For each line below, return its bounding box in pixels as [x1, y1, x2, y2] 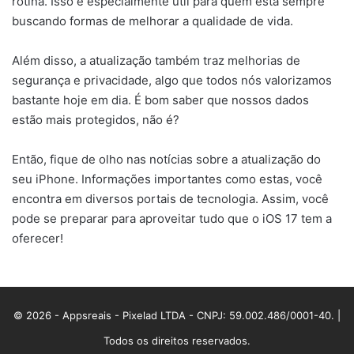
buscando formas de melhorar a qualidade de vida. [12, 13, 293, 28]
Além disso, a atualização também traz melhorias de [12, 52, 300, 68]
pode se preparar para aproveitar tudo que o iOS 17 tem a [12, 210, 332, 226]
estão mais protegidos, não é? [12, 111, 179, 127]
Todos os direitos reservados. [104, 333, 250, 347]
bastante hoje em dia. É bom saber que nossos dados [12, 92, 309, 107]
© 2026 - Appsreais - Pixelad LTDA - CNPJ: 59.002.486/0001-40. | [13, 308, 341, 322]
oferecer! [12, 230, 63, 246]
